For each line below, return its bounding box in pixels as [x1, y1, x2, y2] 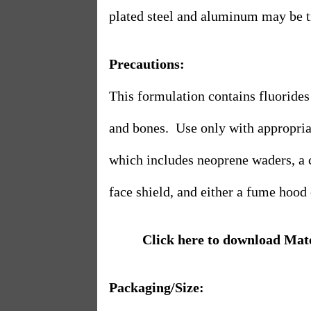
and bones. [109, 120, 169, 135]
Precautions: [109, 56, 185, 72]
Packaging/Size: [109, 280, 204, 295]
